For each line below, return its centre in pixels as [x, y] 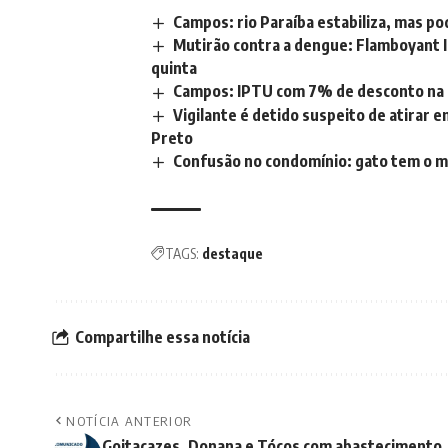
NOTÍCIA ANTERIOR [129, 420]
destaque [232, 253]
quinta [174, 68]
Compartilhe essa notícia [162, 337]
